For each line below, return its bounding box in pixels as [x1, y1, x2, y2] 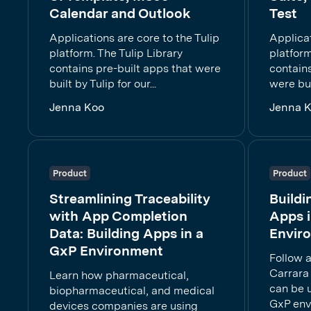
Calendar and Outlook [49, 5, 191, 22]
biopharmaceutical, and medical [49, 284, 215, 297]
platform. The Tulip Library [49, 47, 183, 60]
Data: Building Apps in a [49, 225, 203, 242]
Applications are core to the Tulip [49, 31, 219, 44]
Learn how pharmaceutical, [49, 269, 189, 282]
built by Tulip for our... [49, 77, 156, 90]
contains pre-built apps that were [49, 62, 221, 75]
